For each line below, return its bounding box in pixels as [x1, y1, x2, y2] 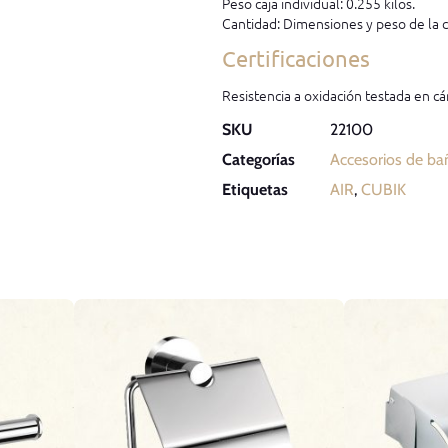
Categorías [222, 149, 296, 169]
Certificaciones [222, 45, 371, 72]
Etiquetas [222, 179, 289, 199]
